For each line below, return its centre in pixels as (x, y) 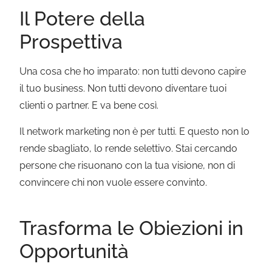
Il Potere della (83, 19)
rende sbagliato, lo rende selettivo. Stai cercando (129, 148)
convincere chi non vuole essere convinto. (114, 182)
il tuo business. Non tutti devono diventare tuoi (123, 89)
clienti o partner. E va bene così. (89, 106)
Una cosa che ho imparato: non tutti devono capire (133, 72)
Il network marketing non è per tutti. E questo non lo (135, 131)
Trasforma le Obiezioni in (132, 228)
